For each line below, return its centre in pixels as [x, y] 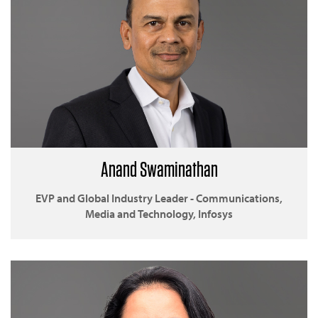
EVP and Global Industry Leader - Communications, [159, 198]
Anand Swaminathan [159, 169]
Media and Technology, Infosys [159, 213]
